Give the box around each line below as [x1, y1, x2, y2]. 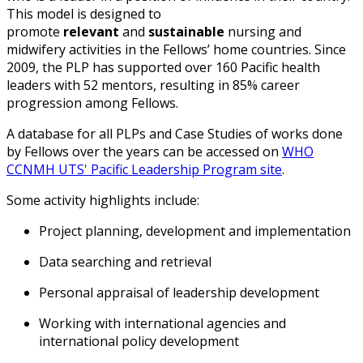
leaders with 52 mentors [6, 75, 153, 94]
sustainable [148, 22, 224, 41]
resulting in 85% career [160, 75, 300, 94]
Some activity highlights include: [6, 190, 199, 209]
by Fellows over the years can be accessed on [6, 142, 282, 160]
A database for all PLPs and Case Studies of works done [6, 124, 343, 143]
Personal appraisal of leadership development [39, 283, 319, 301]
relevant [63, 22, 119, 41]
